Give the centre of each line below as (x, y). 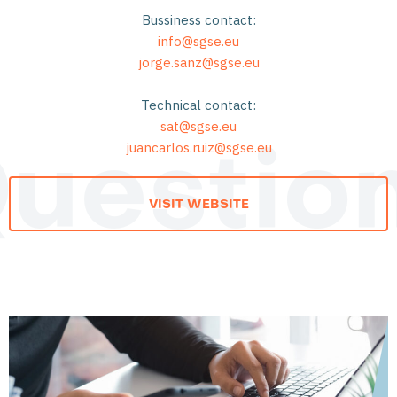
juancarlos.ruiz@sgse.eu (198, 148)
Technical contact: (198, 105)
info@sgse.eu (198, 41)
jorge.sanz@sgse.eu (198, 62)
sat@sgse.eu (198, 126)
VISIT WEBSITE (198, 205)
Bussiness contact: (198, 20)
